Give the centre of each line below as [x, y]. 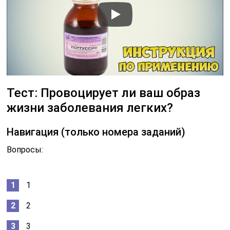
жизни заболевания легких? [90, 108]
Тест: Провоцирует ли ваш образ [104, 93]
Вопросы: [25, 149]
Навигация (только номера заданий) [96, 132]
